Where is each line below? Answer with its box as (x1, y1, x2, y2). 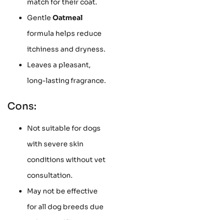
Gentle (27, 13, 53, 22)
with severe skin (27, 139, 83, 148)
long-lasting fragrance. (27, 76, 106, 85)
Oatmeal (53, 13, 82, 22)
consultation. (27, 170, 73, 180)
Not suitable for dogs (27, 123, 101, 133)
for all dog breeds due (27, 202, 104, 211)
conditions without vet (27, 155, 106, 164)
